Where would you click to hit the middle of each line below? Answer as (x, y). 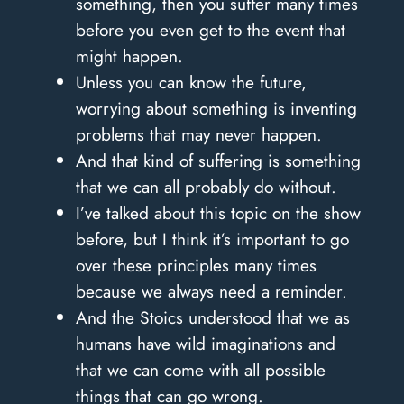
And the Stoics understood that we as (212, 317)
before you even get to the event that (210, 29)
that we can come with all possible (200, 369)
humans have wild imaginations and (205, 343)
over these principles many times (196, 265)
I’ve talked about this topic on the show (218, 212)
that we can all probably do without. (206, 186)
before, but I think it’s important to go (212, 239)
